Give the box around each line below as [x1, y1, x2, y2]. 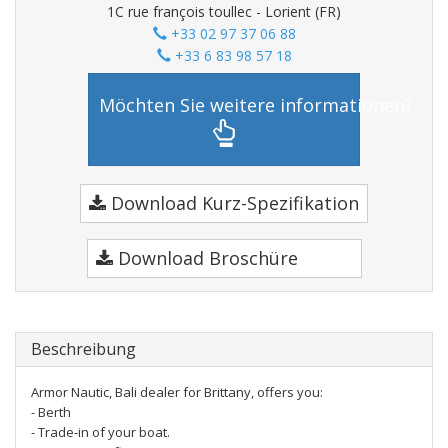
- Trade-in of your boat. [31, 423, 170, 441]
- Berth [31, 403, 71, 421]
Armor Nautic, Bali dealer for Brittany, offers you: [31, 383, 323, 401]
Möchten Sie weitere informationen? [99, 92, 413, 117]
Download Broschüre [112, 246, 298, 270]
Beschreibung [31, 338, 136, 360]
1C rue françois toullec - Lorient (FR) [107, 2, 341, 21]
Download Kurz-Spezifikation [106, 191, 359, 215]
